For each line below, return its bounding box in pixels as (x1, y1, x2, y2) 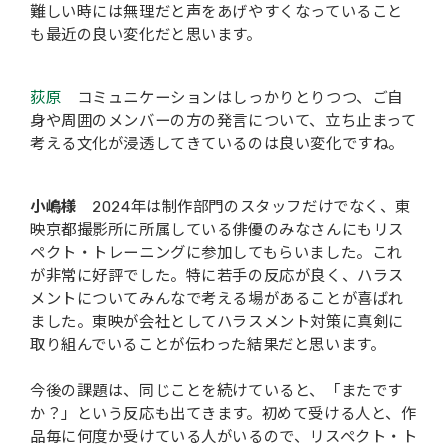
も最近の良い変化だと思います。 (30, 25, 262, 44)
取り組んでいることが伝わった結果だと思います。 (30, 335, 386, 354)
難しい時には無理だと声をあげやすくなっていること (30, 2, 403, 21)
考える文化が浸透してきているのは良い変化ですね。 (30, 134, 404, 153)
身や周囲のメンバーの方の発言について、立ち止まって (30, 111, 417, 130)
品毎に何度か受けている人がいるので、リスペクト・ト (30, 427, 418, 446)
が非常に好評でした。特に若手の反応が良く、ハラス (30, 266, 404, 285)
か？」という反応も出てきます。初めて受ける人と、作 (30, 404, 417, 423)
